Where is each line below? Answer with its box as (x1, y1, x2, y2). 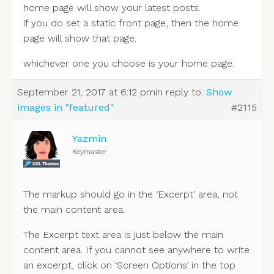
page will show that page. (23, 32, 136, 44)
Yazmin (72, 132, 106, 144)
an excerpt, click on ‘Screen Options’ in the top (23, 259, 235, 271)
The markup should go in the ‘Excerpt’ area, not (23, 188, 238, 200)
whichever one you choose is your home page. (23, 57, 234, 69)
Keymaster (72, 147, 107, 156)
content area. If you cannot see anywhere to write (23, 243, 250, 256)
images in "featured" (17, 101, 114, 113)
